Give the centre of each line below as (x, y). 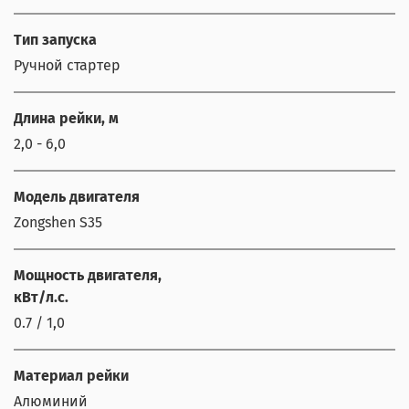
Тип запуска (55, 39)
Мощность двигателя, (88, 275)
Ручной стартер (67, 65)
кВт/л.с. (41, 297)
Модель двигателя (77, 196)
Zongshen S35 (58, 222)
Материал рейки (71, 375)
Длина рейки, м (66, 118)
